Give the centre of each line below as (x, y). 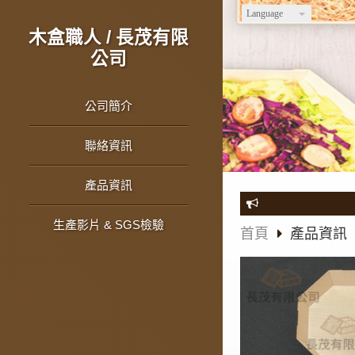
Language (265, 14)
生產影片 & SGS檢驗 (108, 225)
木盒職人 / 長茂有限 (108, 37)
